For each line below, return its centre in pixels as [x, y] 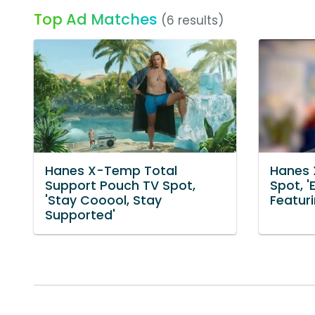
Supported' [80, 216]
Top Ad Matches [96, 19]
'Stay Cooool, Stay [103, 201]
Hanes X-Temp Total [111, 171]
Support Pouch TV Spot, [120, 186]
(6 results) [192, 20]
